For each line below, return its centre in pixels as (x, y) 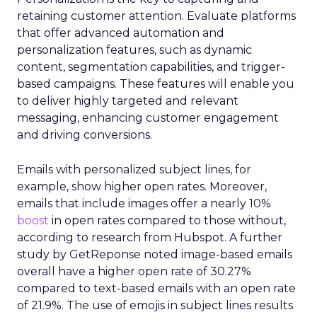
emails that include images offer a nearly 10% (144, 203)
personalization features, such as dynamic (134, 50)
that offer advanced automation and (121, 33)
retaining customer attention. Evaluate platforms (156, 16)
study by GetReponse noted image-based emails (155, 254)
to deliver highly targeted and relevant (128, 101)
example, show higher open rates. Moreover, (142, 186)
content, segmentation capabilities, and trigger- (151, 67)
